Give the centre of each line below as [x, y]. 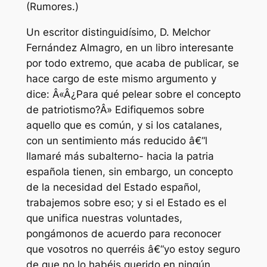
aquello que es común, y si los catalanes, [124, 125]
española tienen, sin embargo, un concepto [129, 172]
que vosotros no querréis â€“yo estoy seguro [133, 249]
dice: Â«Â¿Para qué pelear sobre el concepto [133, 94]
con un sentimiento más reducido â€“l [117, 141]
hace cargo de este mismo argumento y [121, 79]
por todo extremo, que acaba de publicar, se [132, 63]
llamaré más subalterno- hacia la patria [120, 156]
